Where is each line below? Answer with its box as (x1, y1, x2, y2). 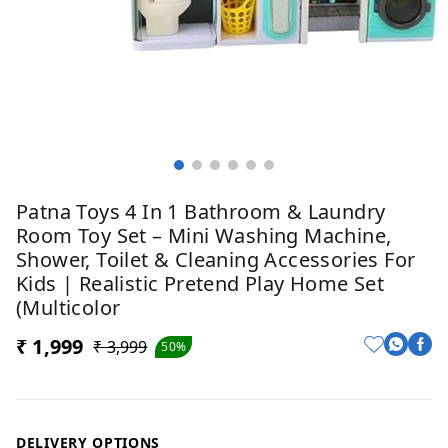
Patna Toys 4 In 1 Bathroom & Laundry (16, 198, 386, 226)
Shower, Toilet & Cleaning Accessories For (16, 246, 416, 274)
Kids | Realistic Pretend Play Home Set (16, 270, 385, 298)
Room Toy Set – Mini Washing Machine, (16, 222, 392, 250)
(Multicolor (16, 294, 121, 322)
